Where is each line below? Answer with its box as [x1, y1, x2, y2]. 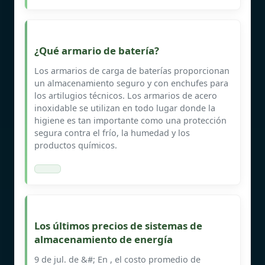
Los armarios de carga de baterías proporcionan [34, 64, 230, 76]
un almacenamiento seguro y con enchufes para [34, 77, 228, 89]
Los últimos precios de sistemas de [34, 218, 202, 232]
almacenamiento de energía [34, 232, 173, 246]
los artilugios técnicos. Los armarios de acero [34, 89, 217, 101]
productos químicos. [34, 139, 117, 151]
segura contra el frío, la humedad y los [34, 127, 190, 138]
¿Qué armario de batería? [34, 43, 159, 57]
